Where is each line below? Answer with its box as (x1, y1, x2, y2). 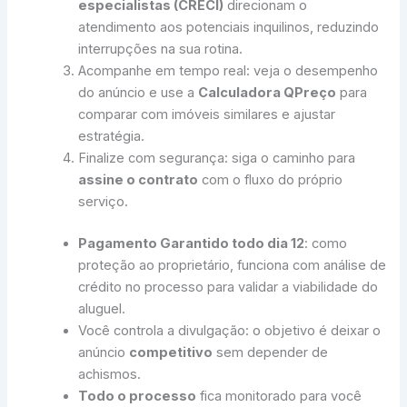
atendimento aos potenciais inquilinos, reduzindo (78, 19, 380, 36)
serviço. (78, 194, 129, 211)
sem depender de (213, 344, 329, 362)
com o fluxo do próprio (198, 172, 343, 189)
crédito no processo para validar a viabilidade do (78, 279, 379, 296)
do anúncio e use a (78, 84, 199, 102)
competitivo (129, 344, 213, 362)
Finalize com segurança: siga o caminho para (78, 150, 356, 167)
